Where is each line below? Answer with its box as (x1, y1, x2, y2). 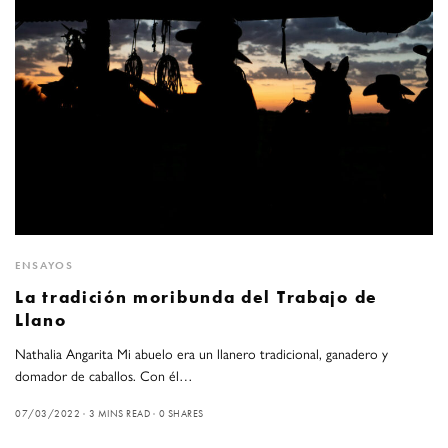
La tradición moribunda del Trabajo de (15, 285, 378, 308)
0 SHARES (158, 406, 204, 420)
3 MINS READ (88, 406, 150, 420)
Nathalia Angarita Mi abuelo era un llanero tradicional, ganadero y (15, 342, 389, 363)
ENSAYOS (15, 257, 74, 272)
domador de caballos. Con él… (15, 364, 194, 385)
